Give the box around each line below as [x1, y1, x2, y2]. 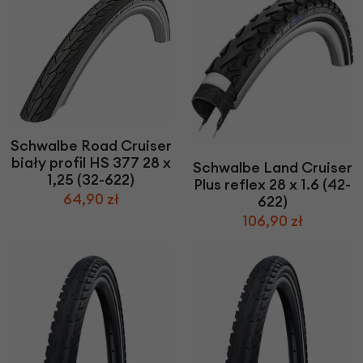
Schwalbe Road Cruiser [10, 136, 172, 156]
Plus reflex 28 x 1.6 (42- [194, 175, 351, 194]
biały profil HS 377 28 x [11, 153, 171, 173]
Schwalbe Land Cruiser [192, 158, 352, 177]
